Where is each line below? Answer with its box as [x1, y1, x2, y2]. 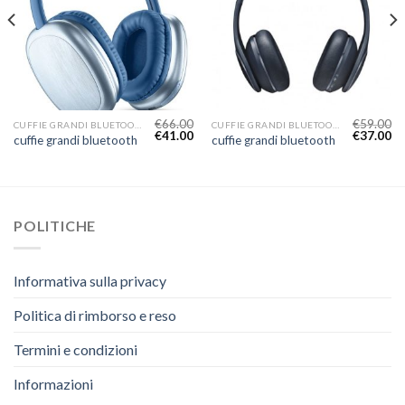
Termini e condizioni [14, 340, 137, 358]
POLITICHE [14, 217, 97, 235]
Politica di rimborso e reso [14, 306, 176, 324]
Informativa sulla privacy [14, 271, 166, 289]
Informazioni [14, 374, 93, 392]
